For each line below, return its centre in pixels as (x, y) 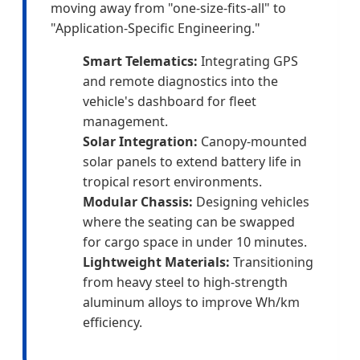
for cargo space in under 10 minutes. (195, 242)
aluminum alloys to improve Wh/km (191, 303)
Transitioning (272, 262)
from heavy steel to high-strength (185, 282)
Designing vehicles (251, 202)
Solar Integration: (140, 142)
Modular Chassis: (138, 202)
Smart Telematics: (140, 61)
